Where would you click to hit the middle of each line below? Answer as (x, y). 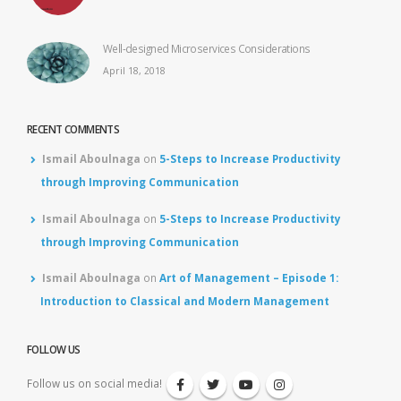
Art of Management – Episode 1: (249, 278)
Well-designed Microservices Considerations (207, 48)
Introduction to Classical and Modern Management (185, 301)
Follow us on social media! (96, 384)
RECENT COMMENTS (73, 129)
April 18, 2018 (134, 70)
